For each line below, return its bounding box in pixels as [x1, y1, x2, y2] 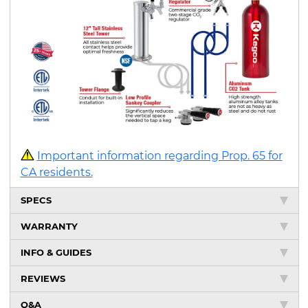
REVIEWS [20, 272, 65, 284]
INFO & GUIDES [20, 246, 91, 258]
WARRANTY [20, 220, 78, 232]
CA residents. [20, 164, 93, 179]
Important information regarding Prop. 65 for [36, 148, 283, 163]
